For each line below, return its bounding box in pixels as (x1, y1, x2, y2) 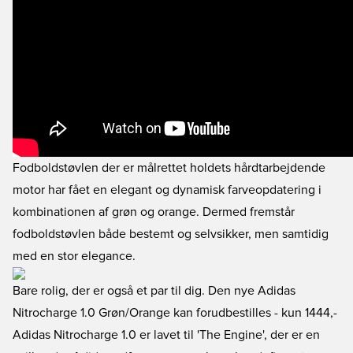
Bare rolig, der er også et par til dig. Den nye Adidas (13, 284, 295, 297)
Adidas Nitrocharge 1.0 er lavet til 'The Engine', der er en (13, 329, 320, 341)
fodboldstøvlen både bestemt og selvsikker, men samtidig (13, 228, 329, 240)
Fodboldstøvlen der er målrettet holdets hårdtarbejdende (13, 162, 325, 174)
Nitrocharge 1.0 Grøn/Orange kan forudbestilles (13, 307, 271, 319)
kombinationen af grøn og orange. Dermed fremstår (13, 206, 295, 218)
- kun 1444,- (271, 307, 337, 319)
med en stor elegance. (13, 250, 136, 262)
